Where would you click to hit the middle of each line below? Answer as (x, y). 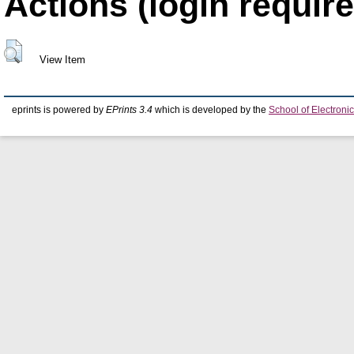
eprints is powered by (59, 110)
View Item (62, 60)
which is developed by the (211, 110)
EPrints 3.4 (129, 110)
